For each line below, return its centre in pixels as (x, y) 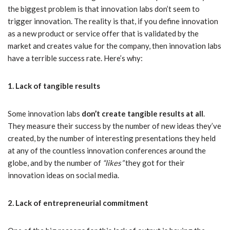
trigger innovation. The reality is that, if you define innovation (113, 21)
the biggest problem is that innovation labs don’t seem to (104, 9)
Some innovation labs (45, 114)
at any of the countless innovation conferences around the (107, 151)
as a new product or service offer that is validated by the (103, 34)
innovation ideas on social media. (63, 175)
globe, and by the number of (55, 163)
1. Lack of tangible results (54, 86)
